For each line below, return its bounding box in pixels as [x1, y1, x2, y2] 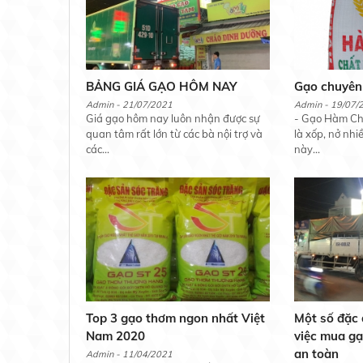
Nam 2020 [85, 328, 145, 344]
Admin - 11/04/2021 [85, 348, 173, 361]
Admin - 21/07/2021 [85, 99, 173, 111]
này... [294, 143, 321, 156]
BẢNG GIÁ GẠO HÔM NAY [85, 79, 237, 95]
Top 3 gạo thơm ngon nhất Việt [85, 310, 265, 327]
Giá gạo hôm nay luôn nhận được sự [85, 112, 260, 126]
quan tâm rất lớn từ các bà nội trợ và [85, 127, 263, 141]
